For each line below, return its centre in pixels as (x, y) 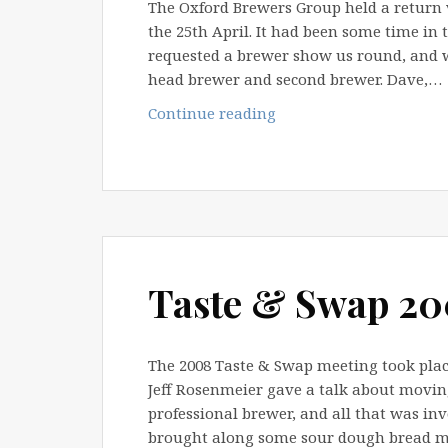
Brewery (305, 135)
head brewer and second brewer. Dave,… (295, 78)
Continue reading (212, 112)
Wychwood (315, 111)
